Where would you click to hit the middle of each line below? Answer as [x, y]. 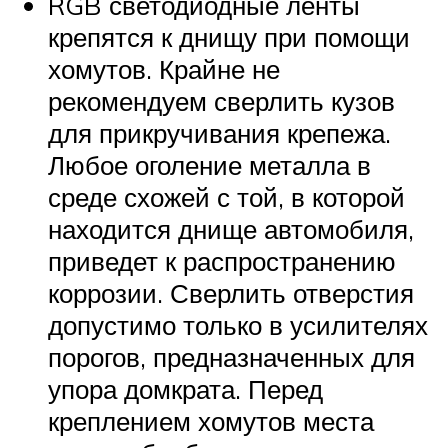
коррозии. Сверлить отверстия [231, 293]
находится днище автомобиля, [231, 229]
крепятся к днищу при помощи [229, 37]
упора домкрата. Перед [185, 389]
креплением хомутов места [211, 421]
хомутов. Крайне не [164, 69]
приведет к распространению [222, 261]
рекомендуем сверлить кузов [221, 101]
